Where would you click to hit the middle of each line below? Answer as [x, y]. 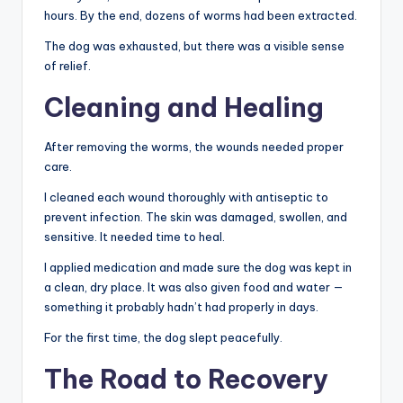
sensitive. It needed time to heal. [134, 237]
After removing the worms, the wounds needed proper [194, 147]
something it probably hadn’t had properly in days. [181, 307]
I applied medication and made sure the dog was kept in [198, 268]
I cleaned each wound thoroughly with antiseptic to [186, 197]
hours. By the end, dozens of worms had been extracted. [201, 16]
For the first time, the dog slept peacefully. [163, 338]
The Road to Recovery [186, 380]
